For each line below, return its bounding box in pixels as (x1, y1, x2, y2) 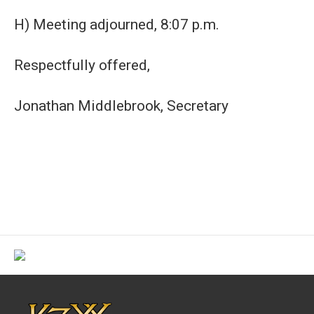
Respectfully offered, (14, 57, 150, 74)
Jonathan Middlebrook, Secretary (14, 97, 228, 114)
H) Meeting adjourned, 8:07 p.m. (14, 16, 219, 33)
